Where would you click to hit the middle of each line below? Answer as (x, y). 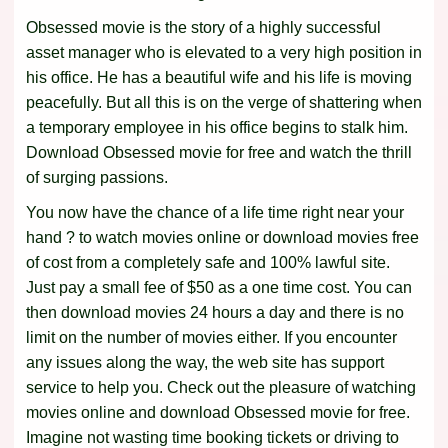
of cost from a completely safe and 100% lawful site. (208, 263)
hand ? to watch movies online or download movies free (222, 238)
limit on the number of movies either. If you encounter (211, 338)
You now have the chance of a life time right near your (215, 213)
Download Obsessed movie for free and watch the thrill (219, 153)
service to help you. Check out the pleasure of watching (221, 388)
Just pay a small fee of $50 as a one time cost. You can (219, 288)
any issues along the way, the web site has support (205, 363)
